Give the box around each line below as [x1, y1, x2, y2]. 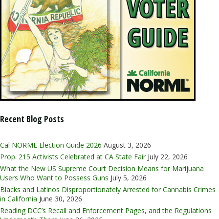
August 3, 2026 [104, 140, 151, 150]
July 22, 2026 [148, 152, 188, 162]
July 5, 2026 [110, 173, 147, 183]
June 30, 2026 [39, 194, 82, 204]
